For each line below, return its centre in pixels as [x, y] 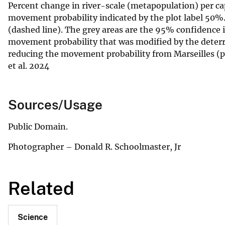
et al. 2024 [29, 66]
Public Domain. [38, 126]
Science [33, 217]
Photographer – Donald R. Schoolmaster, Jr [94, 146]
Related [41, 188]
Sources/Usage [55, 104]
